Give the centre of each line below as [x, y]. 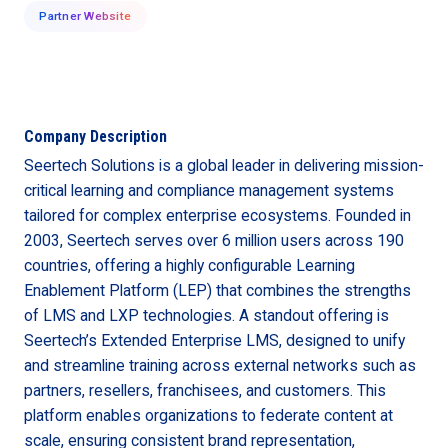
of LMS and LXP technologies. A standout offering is [206, 316]
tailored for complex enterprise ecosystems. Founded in [217, 216]
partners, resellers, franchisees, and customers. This [204, 391]
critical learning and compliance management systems [208, 191]
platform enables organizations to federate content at [208, 416]
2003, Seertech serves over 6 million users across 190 [213, 241]
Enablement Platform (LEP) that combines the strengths [217, 291]
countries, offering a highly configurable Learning [189, 266]
